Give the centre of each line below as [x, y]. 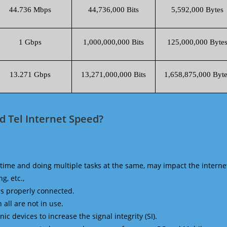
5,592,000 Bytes [197, 10]
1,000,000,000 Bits [113, 42]
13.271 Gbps [30, 74]
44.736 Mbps [30, 10]
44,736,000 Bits [113, 10]
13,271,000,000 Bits [113, 74]
